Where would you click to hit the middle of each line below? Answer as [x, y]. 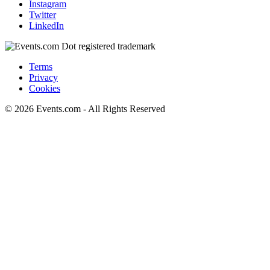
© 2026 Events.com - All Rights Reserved [85, 108]
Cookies [45, 88]
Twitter [42, 14]
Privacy [43, 77]
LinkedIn [46, 25]
